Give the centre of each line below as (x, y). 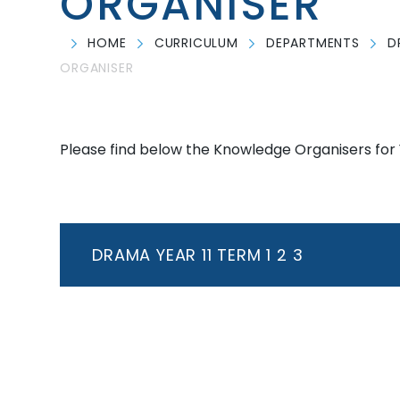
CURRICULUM (196, 43)
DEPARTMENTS (312, 43)
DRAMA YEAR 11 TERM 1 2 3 (198, 255)
